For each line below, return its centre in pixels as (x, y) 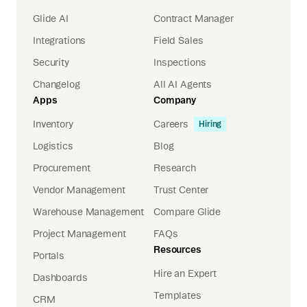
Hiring (210, 124)
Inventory (53, 124)
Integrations (60, 41)
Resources (177, 250)
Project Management (79, 234)
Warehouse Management (89, 212)
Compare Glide (187, 212)
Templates (177, 296)
